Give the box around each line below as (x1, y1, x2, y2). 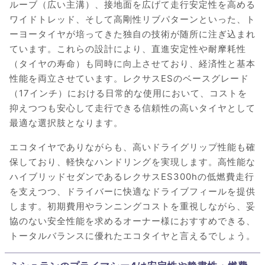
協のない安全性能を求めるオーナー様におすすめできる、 (9, 215, 256, 227)
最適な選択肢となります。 (9, 117, 123, 129)
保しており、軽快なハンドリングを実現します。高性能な (9, 156, 256, 168)
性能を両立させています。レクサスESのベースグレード (9, 73, 249, 85)
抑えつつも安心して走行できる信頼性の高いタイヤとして (9, 102, 256, 114)
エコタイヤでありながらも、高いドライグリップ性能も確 (9, 141, 256, 153)
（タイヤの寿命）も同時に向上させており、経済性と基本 (9, 58, 256, 70)
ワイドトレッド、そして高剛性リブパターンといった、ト (9, 14, 256, 25)
